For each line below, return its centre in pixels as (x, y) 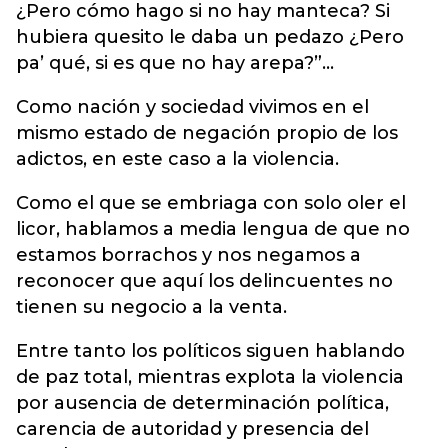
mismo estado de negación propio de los (207, 132)
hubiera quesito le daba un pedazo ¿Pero (210, 36)
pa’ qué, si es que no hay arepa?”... (175, 62)
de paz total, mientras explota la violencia (210, 376)
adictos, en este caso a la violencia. (177, 158)
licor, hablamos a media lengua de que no (213, 228)
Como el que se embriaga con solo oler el (211, 202)
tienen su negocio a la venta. (151, 306)
